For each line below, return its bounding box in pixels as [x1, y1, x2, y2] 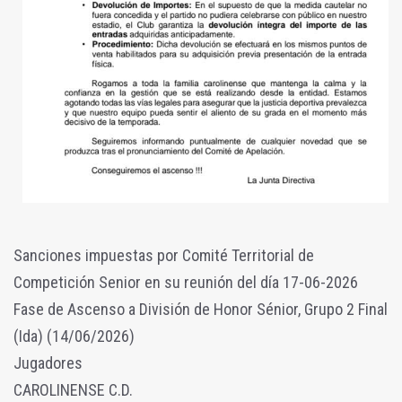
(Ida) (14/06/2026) [13, 326, 135, 345]
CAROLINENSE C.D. [13, 380, 133, 399]
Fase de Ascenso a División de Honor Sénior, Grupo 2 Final [13, 299, 388, 319]
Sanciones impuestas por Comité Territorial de [13, 245, 314, 265]
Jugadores [13, 353, 83, 372]
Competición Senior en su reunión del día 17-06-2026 [13, 272, 358, 292]
